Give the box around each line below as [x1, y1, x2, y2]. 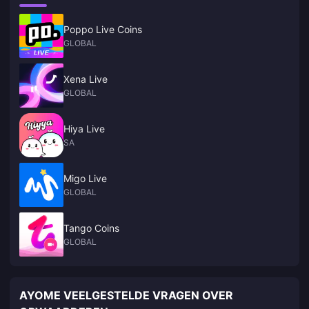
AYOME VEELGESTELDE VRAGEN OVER [19, 288, 233, 302]
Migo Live [63, 172, 107, 184]
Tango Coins [63, 221, 119, 234]
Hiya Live [63, 122, 105, 134]
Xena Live [63, 72, 108, 85]
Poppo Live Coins [63, 23, 142, 35]
